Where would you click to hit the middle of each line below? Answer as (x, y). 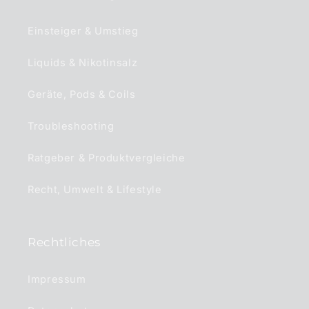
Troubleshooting (71, 127)
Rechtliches (64, 242)
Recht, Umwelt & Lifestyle (95, 190)
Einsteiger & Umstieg (83, 31)
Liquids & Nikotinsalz (83, 63)
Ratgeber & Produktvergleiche (107, 158)
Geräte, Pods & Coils (82, 95)
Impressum (57, 280)
